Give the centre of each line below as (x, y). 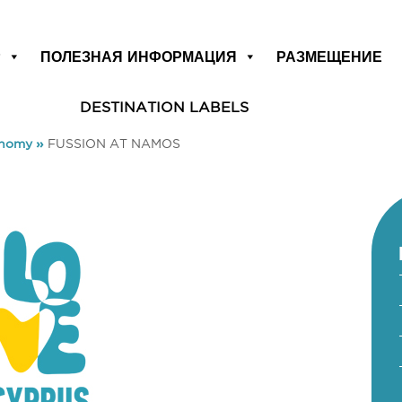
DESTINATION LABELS (164, 107)
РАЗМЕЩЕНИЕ (330, 57)
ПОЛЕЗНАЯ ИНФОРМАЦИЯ (139, 57)
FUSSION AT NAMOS (114, 144)
